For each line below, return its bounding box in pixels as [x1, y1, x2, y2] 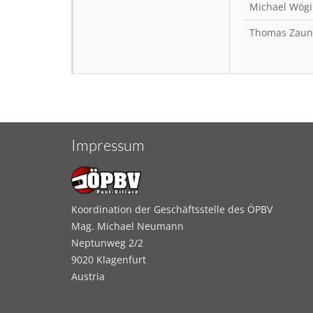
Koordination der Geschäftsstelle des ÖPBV [71, 202, 272, 216]
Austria [71, 269, 105, 283]
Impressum [71, 136, 145, 155]
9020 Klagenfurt [71, 252, 146, 266]
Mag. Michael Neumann [71, 219, 184, 233]
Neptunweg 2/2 [71, 235, 143, 249]
